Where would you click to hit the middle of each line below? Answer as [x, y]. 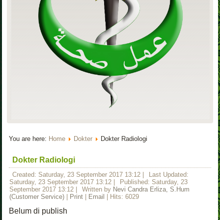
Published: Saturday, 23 [154, 182]
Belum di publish [38, 211]
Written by [98, 189]
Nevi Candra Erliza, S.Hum [151, 189]
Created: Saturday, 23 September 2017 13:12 [77, 174]
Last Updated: [169, 174]
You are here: [29, 138]
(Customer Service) [37, 196]
